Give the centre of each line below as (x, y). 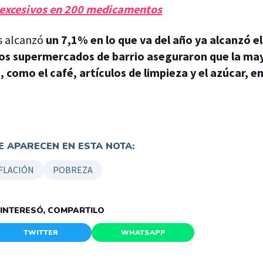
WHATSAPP (143, 232)
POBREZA (73, 169)
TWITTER (41, 232)
